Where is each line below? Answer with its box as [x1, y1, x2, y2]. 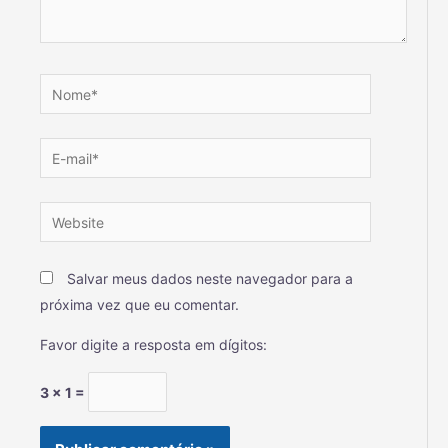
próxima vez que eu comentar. [40, 296, 239, 314]
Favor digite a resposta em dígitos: [40, 336, 267, 354]
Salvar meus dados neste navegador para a [67, 270, 353, 288]
